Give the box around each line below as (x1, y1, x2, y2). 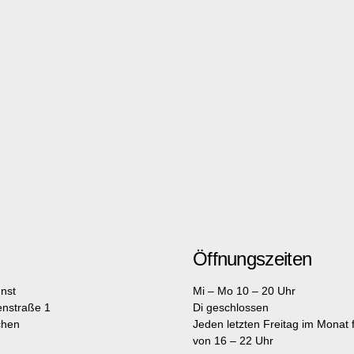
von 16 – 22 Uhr (192, 334, 273, 347)
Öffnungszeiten (192, 248, 312, 269)
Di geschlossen (192, 301, 269, 314)
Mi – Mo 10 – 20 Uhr (192, 284, 299, 297)
